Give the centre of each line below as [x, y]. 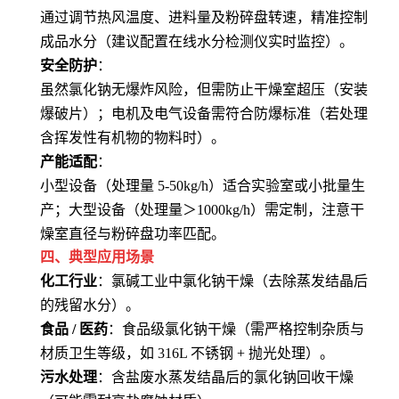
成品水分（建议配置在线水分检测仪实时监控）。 [197, 41]
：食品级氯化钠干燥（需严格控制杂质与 [236, 329]
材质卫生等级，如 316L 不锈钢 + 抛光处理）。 [187, 353]
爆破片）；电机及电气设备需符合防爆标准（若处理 [204, 114]
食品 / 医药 [74, 329]
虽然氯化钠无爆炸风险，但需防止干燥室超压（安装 [204, 90]
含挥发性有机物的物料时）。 [133, 138]
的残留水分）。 [90, 305]
